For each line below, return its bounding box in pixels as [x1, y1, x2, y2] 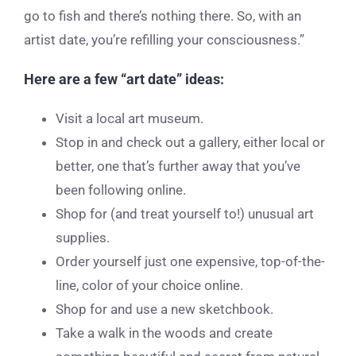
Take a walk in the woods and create [56, 324, 273, 341]
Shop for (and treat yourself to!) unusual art [56, 205, 314, 222]
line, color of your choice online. [56, 277, 243, 293]
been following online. [56, 181, 186, 198]
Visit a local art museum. [56, 110, 203, 126]
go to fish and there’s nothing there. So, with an [24, 7, 301, 24]
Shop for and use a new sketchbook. [56, 300, 273, 317]
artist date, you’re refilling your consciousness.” [24, 31, 304, 48]
